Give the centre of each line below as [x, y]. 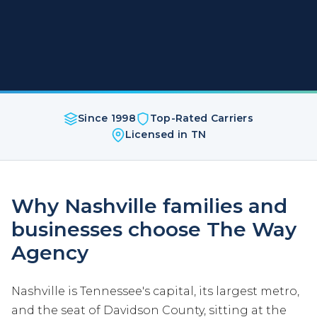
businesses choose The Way [154, 230]
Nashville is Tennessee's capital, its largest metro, [155, 292]
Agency [50, 253]
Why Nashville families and [149, 206]
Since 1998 [107, 119]
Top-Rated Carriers [201, 119]
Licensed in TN [166, 135]
